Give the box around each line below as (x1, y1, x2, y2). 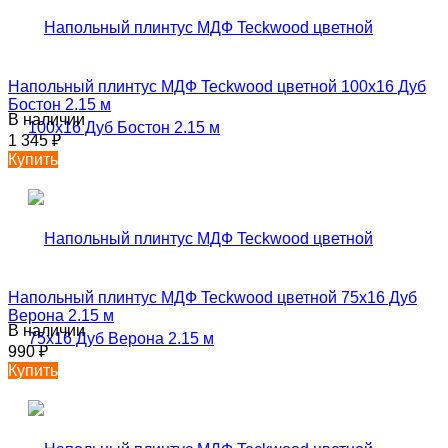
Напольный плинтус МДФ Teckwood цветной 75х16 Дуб (8, 288, 417, 306)
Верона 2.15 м (8, 306, 114, 324)
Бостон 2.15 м (8, 95, 111, 113)
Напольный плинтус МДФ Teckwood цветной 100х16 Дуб (8, 77, 426, 95)
